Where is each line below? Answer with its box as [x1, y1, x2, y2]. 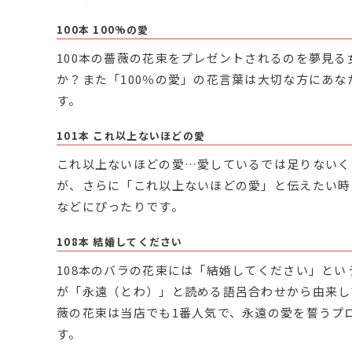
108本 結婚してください [57, 234, 183, 250]
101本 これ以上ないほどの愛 [57, 128, 206, 144]
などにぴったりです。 [57, 198, 184, 215]
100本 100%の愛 [57, 22, 149, 38]
